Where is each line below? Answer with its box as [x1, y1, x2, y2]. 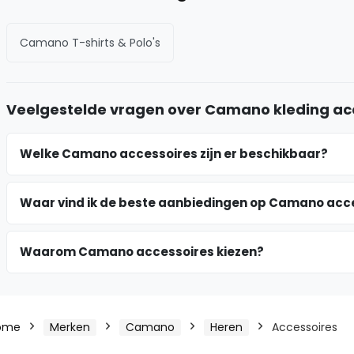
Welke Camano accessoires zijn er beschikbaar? [20, 145, 328, 162]
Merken [50, 318, 90, 335]
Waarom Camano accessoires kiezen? [20, 243, 264, 260]
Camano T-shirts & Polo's [20, 34, 160, 51]
